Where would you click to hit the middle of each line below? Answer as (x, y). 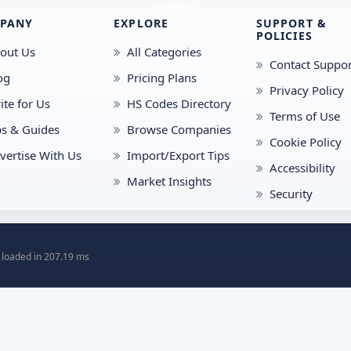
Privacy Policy (306, 90)
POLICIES (284, 36)
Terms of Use (304, 116)
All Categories (165, 52)
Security (291, 194)
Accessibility (302, 168)
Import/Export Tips (179, 156)
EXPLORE (141, 24)
